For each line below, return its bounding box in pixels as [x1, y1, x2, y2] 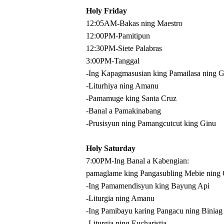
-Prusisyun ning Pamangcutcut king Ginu [86, 119, 218, 127]
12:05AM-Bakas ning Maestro [86, 19, 182, 27]
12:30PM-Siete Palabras [86, 44, 162, 52]
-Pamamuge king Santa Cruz [86, 94, 176, 102]
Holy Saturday [86, 144, 135, 152]
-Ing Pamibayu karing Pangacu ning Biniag [86, 206, 222, 215]
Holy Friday [86, 6, 127, 15]
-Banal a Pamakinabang [86, 106, 161, 115]
